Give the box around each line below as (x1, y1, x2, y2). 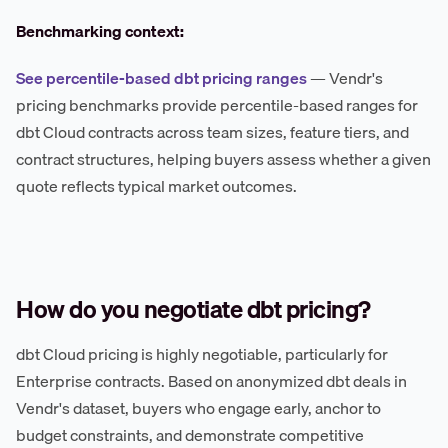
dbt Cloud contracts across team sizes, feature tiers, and (16, 119, 409, 146)
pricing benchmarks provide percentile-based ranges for (16, 92, 418, 119)
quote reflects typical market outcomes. (16, 173, 297, 200)
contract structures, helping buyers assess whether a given (16, 146, 431, 173)
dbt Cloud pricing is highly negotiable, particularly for (16, 341, 388, 368)
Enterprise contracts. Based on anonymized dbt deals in (16, 368, 407, 395)
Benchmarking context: (16, 18, 184, 45)
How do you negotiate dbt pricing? (16, 290, 371, 329)
